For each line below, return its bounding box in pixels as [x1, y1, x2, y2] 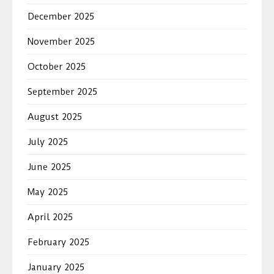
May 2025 [28, 186, 68, 198]
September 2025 [28, 86, 97, 97]
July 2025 [28, 136, 68, 147]
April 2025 [28, 211, 73, 223]
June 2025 [28, 161, 71, 172]
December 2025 [28, 10, 94, 22]
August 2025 [28, 111, 82, 122]
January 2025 [28, 261, 84, 273]
